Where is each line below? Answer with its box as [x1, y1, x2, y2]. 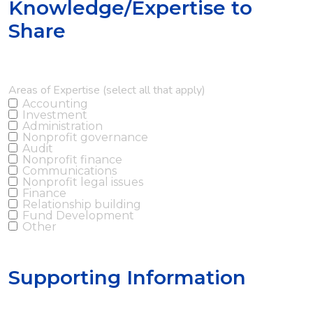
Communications [22, 163, 117, 177]
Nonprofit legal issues [22, 175, 143, 189]
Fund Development [22, 208, 134, 222]
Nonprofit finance [22, 152, 122, 166]
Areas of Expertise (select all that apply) [8, 82, 205, 98]
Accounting [22, 96, 88, 110]
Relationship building [22, 197, 141, 211]
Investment [22, 108, 87, 122]
